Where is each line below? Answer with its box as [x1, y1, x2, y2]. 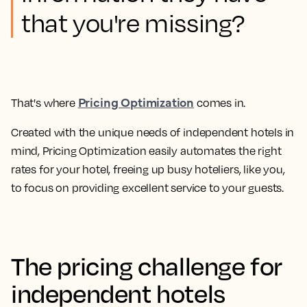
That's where [11, 96, 78, 110]
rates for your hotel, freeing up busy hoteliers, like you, [11, 162, 285, 176]
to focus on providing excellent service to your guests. [11, 181, 284, 195]
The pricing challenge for [11, 250, 283, 281]
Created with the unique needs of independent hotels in [11, 125, 295, 139]
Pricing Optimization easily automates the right [42, 144, 282, 158]
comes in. [194, 96, 248, 110]
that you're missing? [21, 8, 245, 38]
